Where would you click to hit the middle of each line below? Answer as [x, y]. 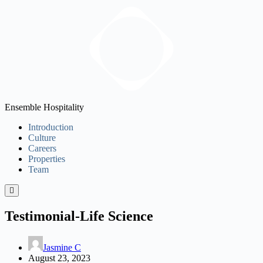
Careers [42, 148]
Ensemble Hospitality [44, 107]
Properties [47, 159]
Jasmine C [62, 247]
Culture [42, 138]
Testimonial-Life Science [79, 216]
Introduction [51, 127]
